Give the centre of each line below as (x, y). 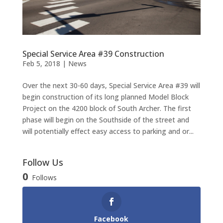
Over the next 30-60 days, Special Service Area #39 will (111, 86)
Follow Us (43, 163)
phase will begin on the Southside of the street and (106, 120)
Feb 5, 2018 (41, 64)
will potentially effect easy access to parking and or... (108, 131)
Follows (44, 178)
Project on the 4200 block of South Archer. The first (107, 109)
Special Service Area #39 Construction (93, 54)
